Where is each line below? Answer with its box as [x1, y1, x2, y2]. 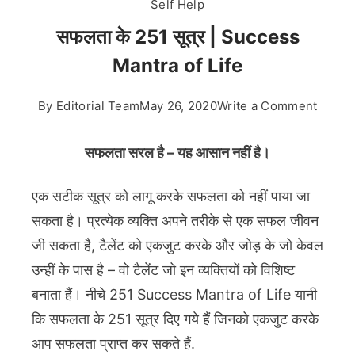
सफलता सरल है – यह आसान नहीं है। [85, 144, 270, 162]
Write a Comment [216, 98, 318, 114]
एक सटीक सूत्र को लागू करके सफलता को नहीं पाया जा [32, 188, 310, 205]
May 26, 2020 [139, 98, 217, 114]
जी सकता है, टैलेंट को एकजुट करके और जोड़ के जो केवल [32, 237, 323, 254]
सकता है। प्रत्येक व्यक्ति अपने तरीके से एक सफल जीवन [32, 212, 319, 230]
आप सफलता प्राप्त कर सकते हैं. [32, 335, 195, 353]
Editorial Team [56, 98, 140, 114]
